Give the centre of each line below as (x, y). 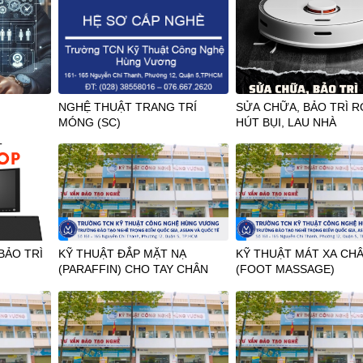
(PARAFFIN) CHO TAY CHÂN (133, 269)
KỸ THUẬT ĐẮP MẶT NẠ (122, 254)
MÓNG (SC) (89, 122)
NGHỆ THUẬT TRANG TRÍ (127, 107)
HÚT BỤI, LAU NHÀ (286, 122)
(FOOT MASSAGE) (286, 269)
